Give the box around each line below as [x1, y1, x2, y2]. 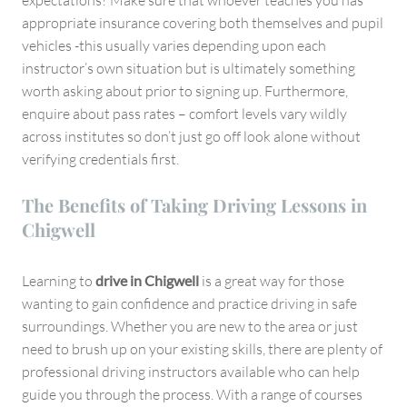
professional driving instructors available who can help [22, 362, 360, 381]
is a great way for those [202, 271, 344, 290]
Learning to [22, 271, 95, 290]
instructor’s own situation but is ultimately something [22, 58, 355, 77]
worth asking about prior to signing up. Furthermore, [22, 81, 348, 100]
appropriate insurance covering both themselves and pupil [22, 13, 383, 32]
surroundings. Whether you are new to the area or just [22, 316, 358, 335]
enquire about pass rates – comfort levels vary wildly [22, 104, 347, 123]
